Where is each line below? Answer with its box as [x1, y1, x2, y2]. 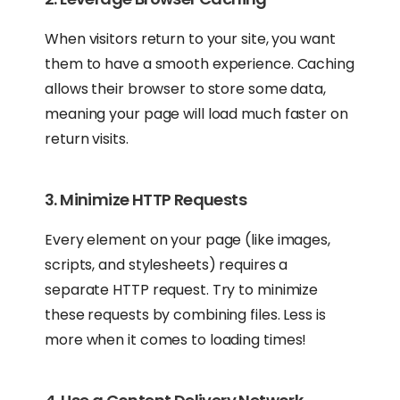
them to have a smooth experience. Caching [45, 54, 354, 75]
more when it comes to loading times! [45, 329, 307, 351]
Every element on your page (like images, [45, 229, 330, 251]
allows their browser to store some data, [45, 79, 326, 100]
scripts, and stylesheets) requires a [45, 254, 288, 276]
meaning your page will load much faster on [45, 104, 348, 125]
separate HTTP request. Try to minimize [45, 279, 319, 301]
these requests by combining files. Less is [45, 304, 326, 326]
